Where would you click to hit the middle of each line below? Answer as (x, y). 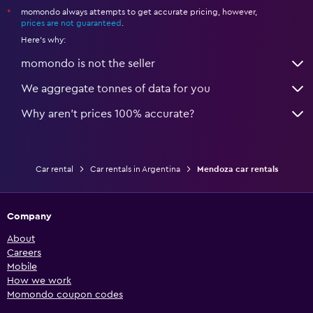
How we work (39, 281)
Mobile (22, 267)
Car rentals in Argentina (135, 169)
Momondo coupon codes (65, 295)
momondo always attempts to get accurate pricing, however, (139, 12)
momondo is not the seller (88, 64)
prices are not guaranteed (71, 23)
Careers (24, 253)
